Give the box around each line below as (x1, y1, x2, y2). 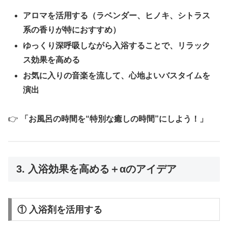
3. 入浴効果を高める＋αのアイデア (16, 163, 177, 175)
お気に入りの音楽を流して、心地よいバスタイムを (23, 71, 211, 80)
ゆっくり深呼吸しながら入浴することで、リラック (23, 41, 211, 50)
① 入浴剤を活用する (17, 204, 102, 215)
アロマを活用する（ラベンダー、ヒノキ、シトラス (23, 11, 211, 20)
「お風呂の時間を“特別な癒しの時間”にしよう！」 (20, 114, 208, 123)
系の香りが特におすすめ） (23, 25, 121, 34)
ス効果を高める (23, 55, 80, 64)
